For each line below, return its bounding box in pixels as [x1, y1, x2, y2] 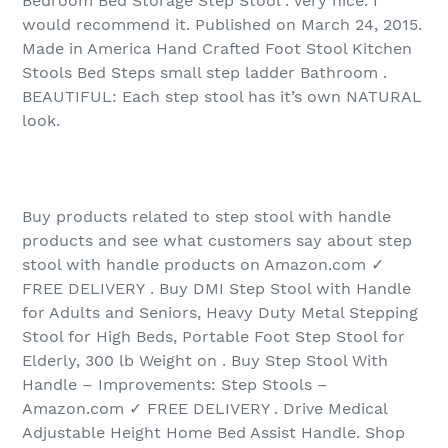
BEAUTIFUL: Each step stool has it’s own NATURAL [22, 87, 422, 107]
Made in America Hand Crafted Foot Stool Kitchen [22, 39, 412, 59]
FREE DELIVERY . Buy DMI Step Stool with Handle [22, 279, 411, 299]
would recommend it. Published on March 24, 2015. [22, 15, 422, 35]
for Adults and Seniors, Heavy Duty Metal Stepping [22, 303, 418, 323]
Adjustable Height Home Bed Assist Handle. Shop [22, 423, 405, 443]
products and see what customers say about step [22, 231, 412, 251]
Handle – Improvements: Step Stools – [22, 375, 328, 395]
